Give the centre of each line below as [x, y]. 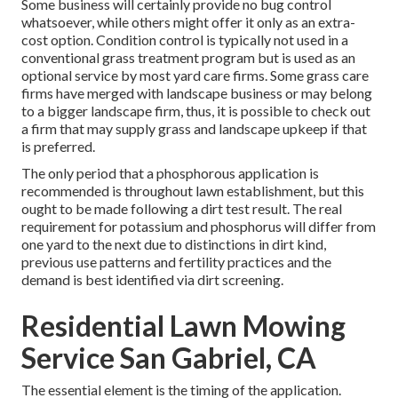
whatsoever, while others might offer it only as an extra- [188, 22]
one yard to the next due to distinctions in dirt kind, [174, 244]
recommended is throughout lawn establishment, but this [193, 191]
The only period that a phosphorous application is [170, 173]
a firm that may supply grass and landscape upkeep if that [194, 129]
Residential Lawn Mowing [183, 326]
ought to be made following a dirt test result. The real [182, 209]
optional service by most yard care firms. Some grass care [195, 76]
